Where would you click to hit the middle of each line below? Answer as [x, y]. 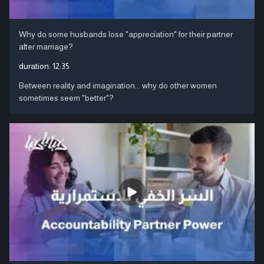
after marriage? [46, 46]
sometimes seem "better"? [66, 98]
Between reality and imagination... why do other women [118, 85]
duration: [36, 66]
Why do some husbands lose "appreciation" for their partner [126, 34]
